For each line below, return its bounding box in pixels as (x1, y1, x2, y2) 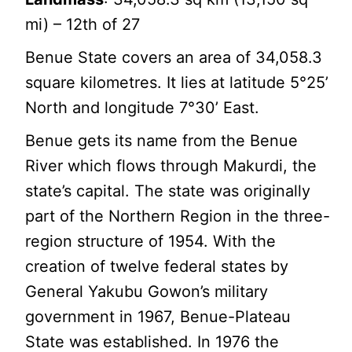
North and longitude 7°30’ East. (25, 97, 260, 117)
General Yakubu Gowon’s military (25, 281, 269, 301)
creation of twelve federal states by (25, 256, 289, 276)
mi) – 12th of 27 (25, 14, 141, 34)
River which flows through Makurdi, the (25, 156, 317, 175)
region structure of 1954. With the (25, 231, 277, 251)
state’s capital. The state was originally (25, 181, 311, 200)
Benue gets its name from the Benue (25, 130, 299, 150)
